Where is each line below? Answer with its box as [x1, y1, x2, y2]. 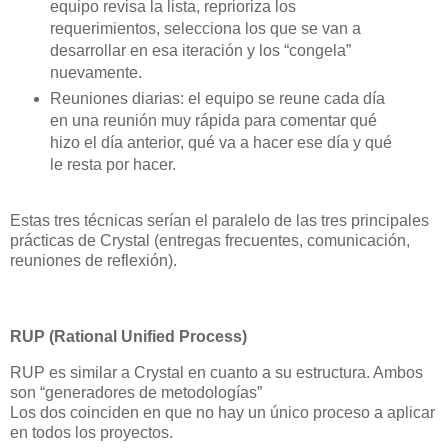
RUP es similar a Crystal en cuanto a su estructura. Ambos [10, 364, 423, 382]
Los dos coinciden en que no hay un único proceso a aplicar [10, 404, 435, 422]
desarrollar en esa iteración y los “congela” [49, 41, 351, 59]
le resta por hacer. [49, 155, 176, 173]
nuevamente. [49, 63, 142, 81]
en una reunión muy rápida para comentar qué [49, 111, 377, 129]
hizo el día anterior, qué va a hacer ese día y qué [49, 133, 392, 151]
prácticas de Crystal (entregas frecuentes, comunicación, [10, 232, 410, 250]
